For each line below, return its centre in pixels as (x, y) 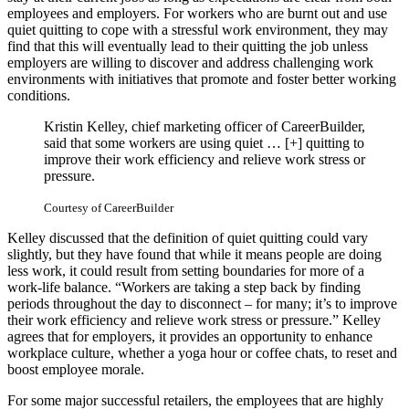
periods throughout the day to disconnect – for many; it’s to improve (202, 304)
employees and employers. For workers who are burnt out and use (197, 14)
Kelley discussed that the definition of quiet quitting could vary (188, 238)
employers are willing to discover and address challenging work (190, 63)
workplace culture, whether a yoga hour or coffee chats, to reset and (202, 353)
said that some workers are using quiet (155, 143)
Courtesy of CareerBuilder (109, 208)
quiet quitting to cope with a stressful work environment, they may (198, 30)
